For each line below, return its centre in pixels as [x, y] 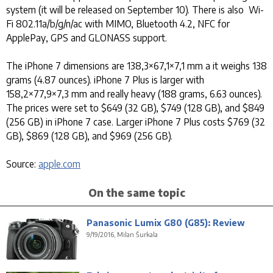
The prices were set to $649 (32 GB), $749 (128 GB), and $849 [135, 108]
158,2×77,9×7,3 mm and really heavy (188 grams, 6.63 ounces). [134, 94]
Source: [22, 164]
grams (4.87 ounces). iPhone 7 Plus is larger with [105, 80]
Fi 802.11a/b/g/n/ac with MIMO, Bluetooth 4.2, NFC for [118, 24]
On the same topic [136, 193]
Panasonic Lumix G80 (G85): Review [166, 223]
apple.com [59, 164]
